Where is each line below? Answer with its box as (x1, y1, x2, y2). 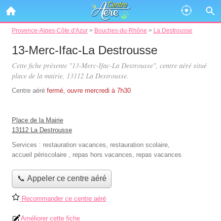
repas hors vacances (73, 151, 132, 158)
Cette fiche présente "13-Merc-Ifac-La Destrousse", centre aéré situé (12, 61, 207, 70)
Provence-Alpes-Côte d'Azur (12, 27, 88, 34)
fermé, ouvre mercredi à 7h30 (47, 87, 131, 94)
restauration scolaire (110, 141, 168, 148)
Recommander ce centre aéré (20, 194, 106, 202)
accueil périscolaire (12, 151, 67, 158)
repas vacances (136, 151, 182, 158)
